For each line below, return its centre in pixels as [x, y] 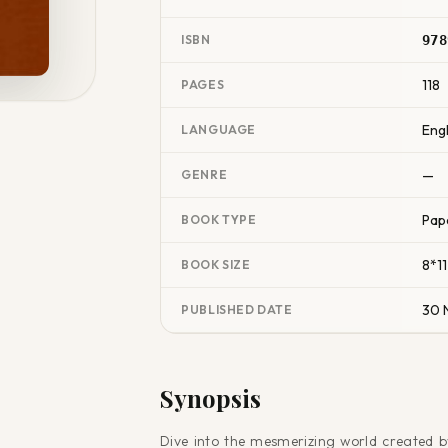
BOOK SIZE [216, 265]
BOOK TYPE [219, 220]
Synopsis [211, 398]
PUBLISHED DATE [237, 310]
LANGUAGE [218, 130]
